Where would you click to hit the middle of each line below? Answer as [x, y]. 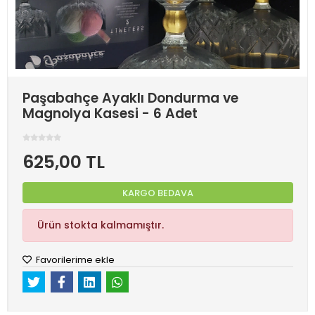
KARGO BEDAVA [158, 193]
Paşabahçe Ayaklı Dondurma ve [130, 98]
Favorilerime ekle [74, 260]
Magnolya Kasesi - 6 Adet [110, 114]
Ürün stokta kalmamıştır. [101, 225]
